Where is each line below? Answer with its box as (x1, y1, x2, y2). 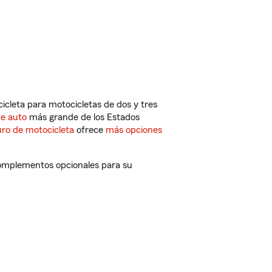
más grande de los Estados (27, 112, 140, 122)
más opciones (106, 125, 162, 135)
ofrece (74, 125, 106, 135)
